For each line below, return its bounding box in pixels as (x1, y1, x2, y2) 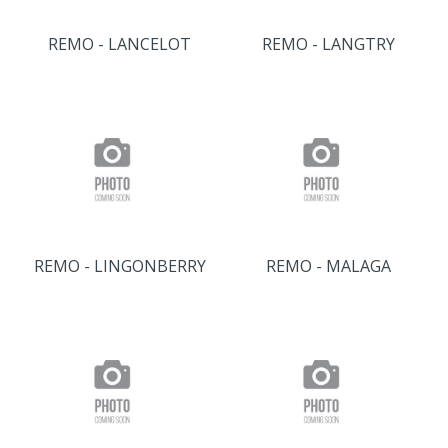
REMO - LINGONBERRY (33, 255, 206, 277)
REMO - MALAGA (266, 255, 391, 277)
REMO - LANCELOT (48, 33, 191, 55)
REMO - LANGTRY (262, 33, 395, 55)
